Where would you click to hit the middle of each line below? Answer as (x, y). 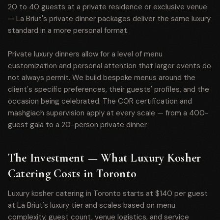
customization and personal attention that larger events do (110, 66)
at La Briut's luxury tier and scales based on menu (92, 205)
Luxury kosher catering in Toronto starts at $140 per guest (108, 193)
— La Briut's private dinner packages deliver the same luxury (109, 19)
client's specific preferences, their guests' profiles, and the (109, 89)
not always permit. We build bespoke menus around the (102, 78)
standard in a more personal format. (68, 30)
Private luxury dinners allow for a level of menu (85, 54)
